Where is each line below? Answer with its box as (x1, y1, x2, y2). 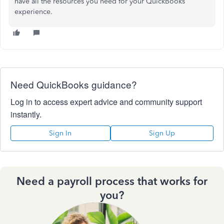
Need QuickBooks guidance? (10, 77, 137, 91)
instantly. (10, 108, 41, 120)
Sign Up (148, 129, 175, 137)
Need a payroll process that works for (16, 174, 207, 188)
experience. (14, 7, 52, 16)
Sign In (49, 129, 72, 137)
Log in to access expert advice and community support (10, 96, 202, 107)
